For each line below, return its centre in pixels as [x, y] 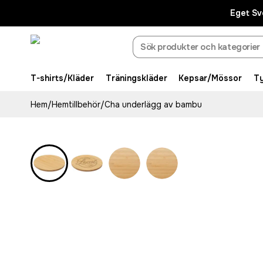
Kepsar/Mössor [210, 78]
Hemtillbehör [76, 104]
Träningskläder [136, 78]
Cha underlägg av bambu [153, 104]
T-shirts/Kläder [62, 78]
